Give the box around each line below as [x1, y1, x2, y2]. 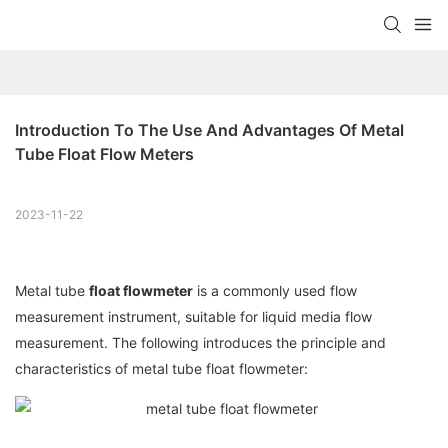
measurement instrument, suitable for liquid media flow [15, 308, 372, 326]
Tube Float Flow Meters [15, 144, 194, 165]
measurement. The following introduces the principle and [15, 334, 386, 352]
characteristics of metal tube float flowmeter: [15, 360, 308, 378]
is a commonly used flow [193, 282, 357, 300]
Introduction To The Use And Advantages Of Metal [15, 120, 404, 141]
